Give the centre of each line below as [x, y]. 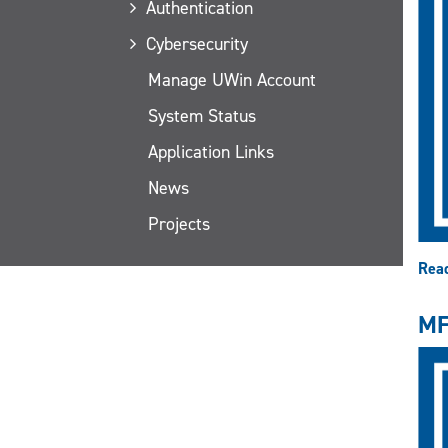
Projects [179, 223]
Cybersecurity [196, 43]
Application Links [211, 151]
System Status [202, 115]
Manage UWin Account [232, 79]
